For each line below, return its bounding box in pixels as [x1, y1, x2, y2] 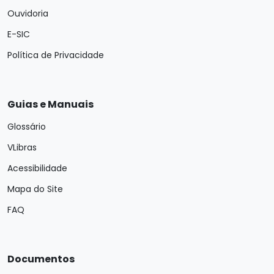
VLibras [7, 141, 37, 154]
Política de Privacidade [7, 49, 104, 61]
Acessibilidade [7, 162, 67, 174]
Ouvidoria [7, 7, 48, 20]
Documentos [7, 252, 75, 266]
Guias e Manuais [7, 97, 94, 111]
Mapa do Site [7, 183, 63, 195]
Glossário [7, 120, 46, 133]
